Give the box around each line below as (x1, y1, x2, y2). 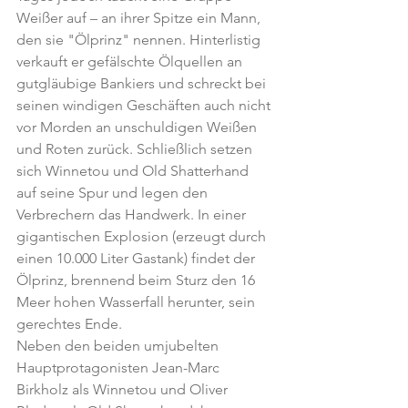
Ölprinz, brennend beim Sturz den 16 (16, 271, 259, 289)
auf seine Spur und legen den (16, 184, 211, 201)
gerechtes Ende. (16, 315, 122, 332)
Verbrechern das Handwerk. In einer (16, 206, 250, 223)
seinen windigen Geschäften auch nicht (16, 97, 274, 114)
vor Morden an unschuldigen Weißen (16, 118, 260, 136)
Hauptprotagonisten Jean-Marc (16, 359, 223, 376)
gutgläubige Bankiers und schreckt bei (16, 75, 270, 92)
